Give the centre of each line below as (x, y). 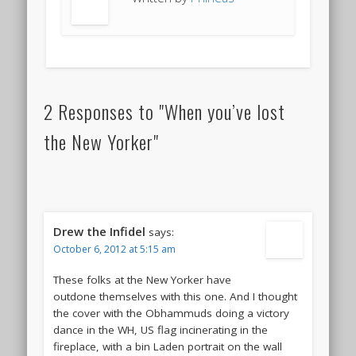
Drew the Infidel (99, 232)
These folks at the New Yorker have (142, 280)
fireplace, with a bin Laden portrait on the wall (167, 347)
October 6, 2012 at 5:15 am (114, 250)
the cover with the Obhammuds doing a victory (171, 313)
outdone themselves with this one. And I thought (175, 297)
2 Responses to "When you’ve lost (164, 112)
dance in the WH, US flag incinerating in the (160, 330)
